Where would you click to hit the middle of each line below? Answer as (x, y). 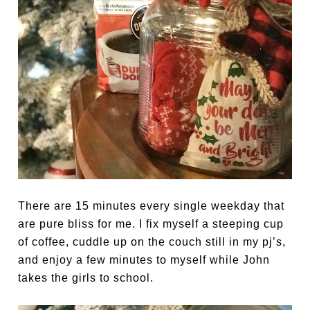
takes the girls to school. (86, 278)
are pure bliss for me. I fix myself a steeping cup (151, 224)
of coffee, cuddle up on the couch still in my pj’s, (152, 242)
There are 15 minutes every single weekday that (152, 206)
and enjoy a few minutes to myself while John (144, 260)
